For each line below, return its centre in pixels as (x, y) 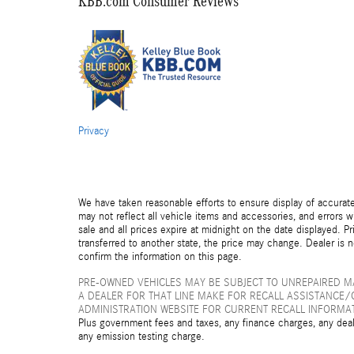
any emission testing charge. (141, 337)
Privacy (94, 131)
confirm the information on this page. (160, 257)
